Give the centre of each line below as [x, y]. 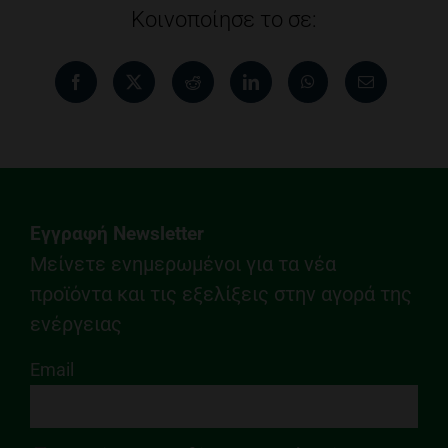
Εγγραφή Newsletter [116, 233]
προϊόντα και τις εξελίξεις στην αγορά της [220, 294]
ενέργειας [75, 324]
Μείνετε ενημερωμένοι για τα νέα [182, 264]
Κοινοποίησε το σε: [224, 19]
